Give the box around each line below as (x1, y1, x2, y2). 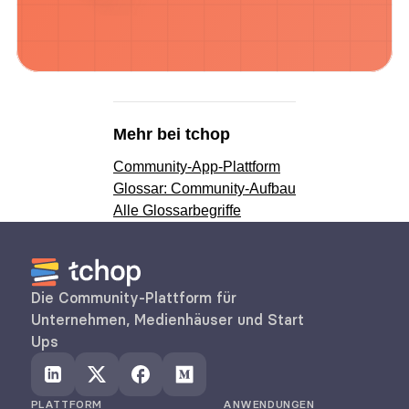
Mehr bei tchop (113, 125, 230, 143)
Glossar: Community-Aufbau (113, 181, 296, 196)
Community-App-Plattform (113, 159, 280, 174)
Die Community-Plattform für (30, 288, 236, 307)
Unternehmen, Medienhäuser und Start (30, 309, 304, 329)
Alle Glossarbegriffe (113, 203, 241, 218)
